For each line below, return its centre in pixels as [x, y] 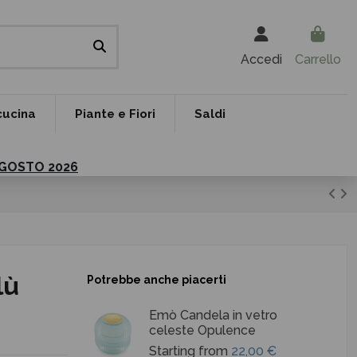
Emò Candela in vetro [214, 315]
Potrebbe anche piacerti [157, 280]
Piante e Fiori [115, 114]
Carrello [318, 59]
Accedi [261, 59]
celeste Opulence [203, 330]
